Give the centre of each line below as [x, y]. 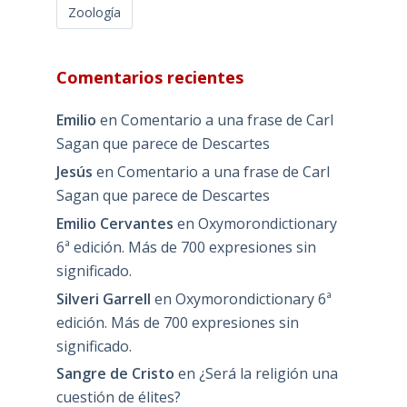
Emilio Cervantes [114, 223]
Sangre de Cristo [115, 374]
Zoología [94, 13]
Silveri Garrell [103, 298]
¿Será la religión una [268, 374]
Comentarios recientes [149, 78]
